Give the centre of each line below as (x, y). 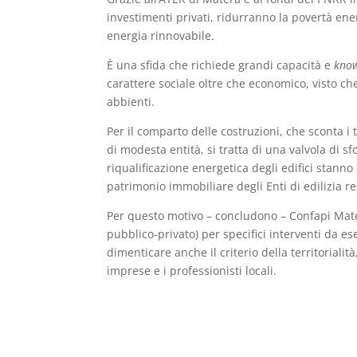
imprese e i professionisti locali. (192, 271)
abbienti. (131, 102)
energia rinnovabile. (161, 36)
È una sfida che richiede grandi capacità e (221, 65)
